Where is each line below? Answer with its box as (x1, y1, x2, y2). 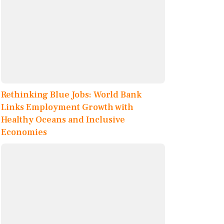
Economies (1, 126, 47, 138)
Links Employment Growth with (1, 101, 133, 113)
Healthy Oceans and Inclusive (1, 114, 125, 126)
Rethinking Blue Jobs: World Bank (1, 89, 141, 101)
